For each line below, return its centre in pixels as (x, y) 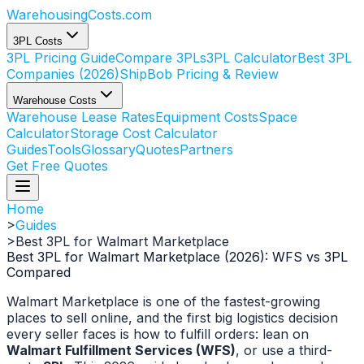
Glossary (108, 149)
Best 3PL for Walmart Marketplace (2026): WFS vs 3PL (177, 257)
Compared (39, 272)
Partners (206, 149)
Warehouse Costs (55, 100)
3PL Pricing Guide (61, 58)
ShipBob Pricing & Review (199, 74)
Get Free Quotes (57, 166)
